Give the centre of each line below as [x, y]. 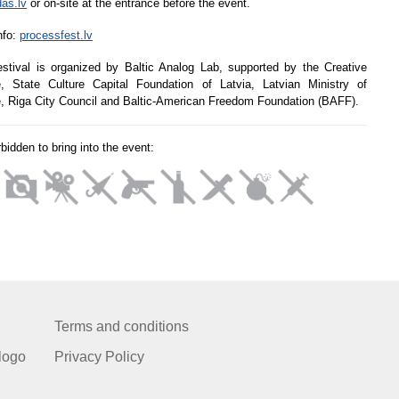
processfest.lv [56, 35]
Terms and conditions [121, 326]
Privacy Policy [99, 357]
